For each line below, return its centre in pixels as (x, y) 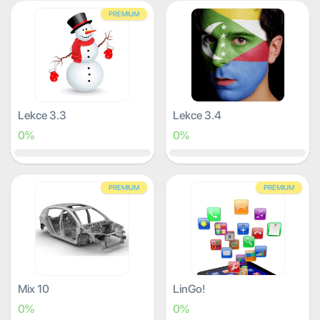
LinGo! (190, 289)
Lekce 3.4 (197, 115)
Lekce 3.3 (42, 115)
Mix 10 (34, 289)
